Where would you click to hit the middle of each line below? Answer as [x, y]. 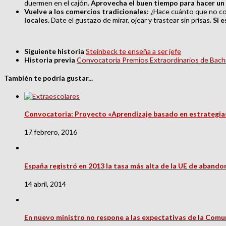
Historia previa [50, 60]
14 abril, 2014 [45, 184]
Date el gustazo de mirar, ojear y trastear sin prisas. [131, 20]
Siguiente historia [55, 51]
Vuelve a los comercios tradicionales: [87, 11]
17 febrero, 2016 [51, 132]
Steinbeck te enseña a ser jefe [133, 51]
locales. [37, 20]
